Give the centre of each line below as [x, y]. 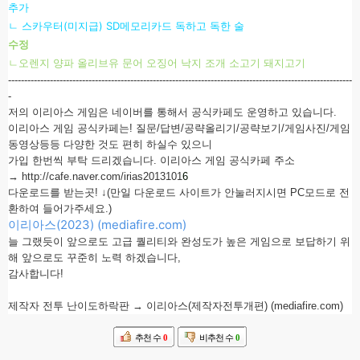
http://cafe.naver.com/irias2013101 [102, 176]
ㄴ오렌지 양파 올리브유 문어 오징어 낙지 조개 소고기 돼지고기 [157, 63]
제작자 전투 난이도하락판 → [77, 306]
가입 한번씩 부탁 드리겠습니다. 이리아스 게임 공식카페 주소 [151, 160]
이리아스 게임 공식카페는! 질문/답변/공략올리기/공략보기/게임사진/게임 [179, 128]
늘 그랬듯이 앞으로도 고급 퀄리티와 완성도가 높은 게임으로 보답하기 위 [179, 241]
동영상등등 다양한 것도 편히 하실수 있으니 [110, 144]
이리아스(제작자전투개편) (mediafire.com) [245, 306]
